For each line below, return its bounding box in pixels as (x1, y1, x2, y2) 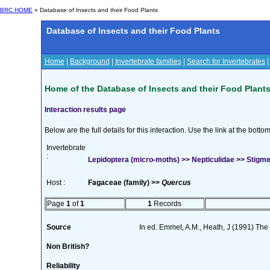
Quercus (161, 178, 191, 187)
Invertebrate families (115, 57, 181, 66)
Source (46, 222, 71, 231)
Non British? (46, 242, 89, 251)
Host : (46, 178, 65, 187)
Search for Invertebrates (186, 57, 265, 66)
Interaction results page (44, 105, 126, 114)
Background (69, 57, 110, 66)
